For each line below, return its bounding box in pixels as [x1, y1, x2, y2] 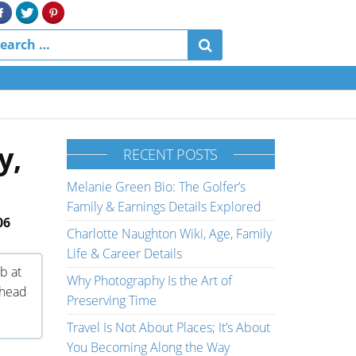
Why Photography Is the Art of [66, 272, 232, 289]
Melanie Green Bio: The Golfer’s [66, 178, 246, 195]
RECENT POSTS [123, 145, 219, 164]
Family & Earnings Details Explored [66, 198, 261, 215]
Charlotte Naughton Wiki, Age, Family [66, 225, 272, 242]
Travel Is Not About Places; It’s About [66, 319, 270, 336]
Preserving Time [66, 292, 157, 309]
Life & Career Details [66, 245, 182, 262]
